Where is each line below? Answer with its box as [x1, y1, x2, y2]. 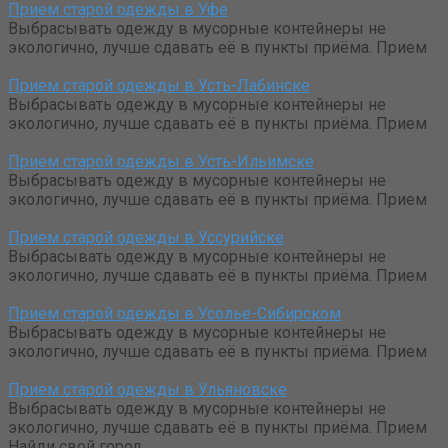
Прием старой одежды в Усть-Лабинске [8, 76, 310, 96]
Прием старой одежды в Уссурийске [8, 228, 284, 248]
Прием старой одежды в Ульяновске [8, 380, 287, 400]
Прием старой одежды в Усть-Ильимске [8, 152, 314, 172]
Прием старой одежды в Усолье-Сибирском [8, 304, 341, 324]
